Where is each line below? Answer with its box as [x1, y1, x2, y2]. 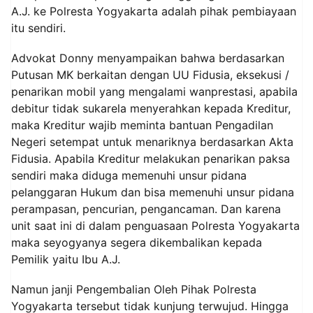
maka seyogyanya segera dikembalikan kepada [11, 235, 262, 249]
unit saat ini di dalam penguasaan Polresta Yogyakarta [11, 218, 300, 233]
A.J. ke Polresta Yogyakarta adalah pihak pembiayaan [11, 3, 296, 18]
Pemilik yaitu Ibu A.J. [11, 252, 120, 266]
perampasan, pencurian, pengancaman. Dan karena [11, 201, 281, 216]
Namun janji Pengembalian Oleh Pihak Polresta [11, 282, 256, 296]
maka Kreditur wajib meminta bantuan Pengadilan [11, 117, 273, 132]
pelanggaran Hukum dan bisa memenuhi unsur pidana [11, 184, 294, 199]
